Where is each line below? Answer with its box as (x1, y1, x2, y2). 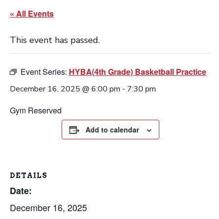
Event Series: (21, 66, 69, 77)
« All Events (10, 8, 54, 19)
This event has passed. (10, 34, 100, 46)
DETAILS (10, 172, 47, 179)
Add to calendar (86, 125, 139, 134)
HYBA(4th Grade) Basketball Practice (69, 66, 206, 77)
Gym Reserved (10, 105, 62, 116)
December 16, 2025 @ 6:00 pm (10, 84, 120, 94)
